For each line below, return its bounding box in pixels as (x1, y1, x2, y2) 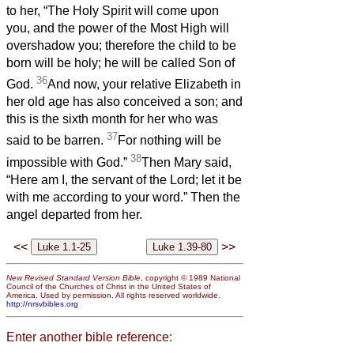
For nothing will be (118, 134, 221, 148)
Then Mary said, (141, 156, 232, 170)
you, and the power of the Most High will (6, 21, 229, 36)
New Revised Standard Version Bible (6, 273, 141, 282)
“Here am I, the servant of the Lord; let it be (6, 173, 242, 187)
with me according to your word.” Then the (6, 190, 240, 205)
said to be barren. (6, 134, 107, 148)
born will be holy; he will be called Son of (6, 56, 235, 70)
